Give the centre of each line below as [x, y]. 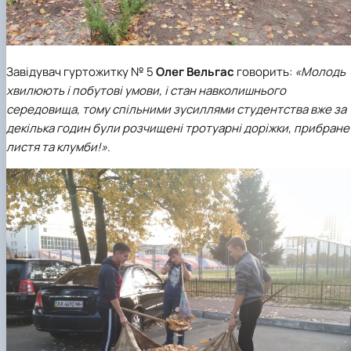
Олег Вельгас [195, 72]
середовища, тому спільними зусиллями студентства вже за [176, 110]
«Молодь [320, 72]
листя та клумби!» [57, 147]
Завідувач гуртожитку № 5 [81, 72]
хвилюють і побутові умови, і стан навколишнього [146, 91]
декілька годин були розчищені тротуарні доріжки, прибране [178, 128]
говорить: [264, 72]
